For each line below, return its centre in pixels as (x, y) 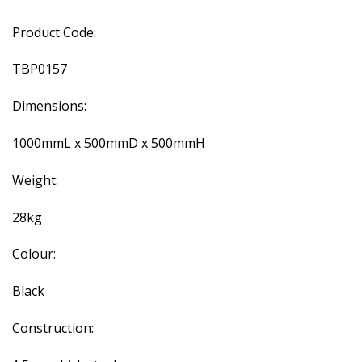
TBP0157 (40, 69)
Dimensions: (49, 106)
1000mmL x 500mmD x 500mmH (109, 143)
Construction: (53, 328)
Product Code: (54, 32)
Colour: (34, 254)
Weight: (35, 180)
